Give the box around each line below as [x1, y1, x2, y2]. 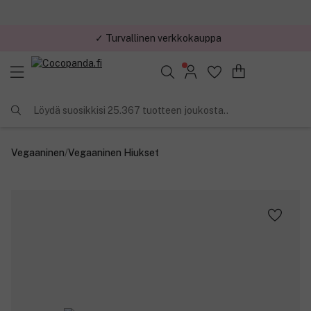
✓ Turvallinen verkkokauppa [95, 26, 221, 38]
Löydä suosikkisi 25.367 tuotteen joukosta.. [33, 104, 228, 116]
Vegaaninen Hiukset [68, 146, 159, 158]
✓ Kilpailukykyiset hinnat [102, 53, 215, 65]
